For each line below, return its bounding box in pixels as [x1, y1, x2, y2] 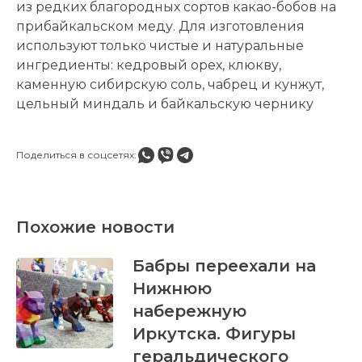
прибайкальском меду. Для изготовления [16, 18, 305, 34]
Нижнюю [132, 278, 212, 298]
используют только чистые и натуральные [16, 37, 304, 53]
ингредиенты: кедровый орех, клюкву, [16, 57, 281, 73]
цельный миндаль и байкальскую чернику [16, 95, 314, 112]
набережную [132, 301, 246, 321]
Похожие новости [16, 217, 175, 237]
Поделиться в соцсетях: [16, 148, 137, 161]
